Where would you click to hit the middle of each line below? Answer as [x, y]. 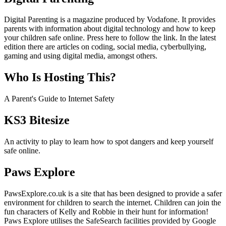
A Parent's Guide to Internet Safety [59, 99]
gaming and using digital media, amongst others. [81, 56]
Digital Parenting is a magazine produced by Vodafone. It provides [110, 20]
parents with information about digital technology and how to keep [110, 29]
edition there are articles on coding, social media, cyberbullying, [105, 47]
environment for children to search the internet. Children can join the [112, 202]
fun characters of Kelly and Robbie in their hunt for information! [106, 211]
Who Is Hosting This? [60, 77]
